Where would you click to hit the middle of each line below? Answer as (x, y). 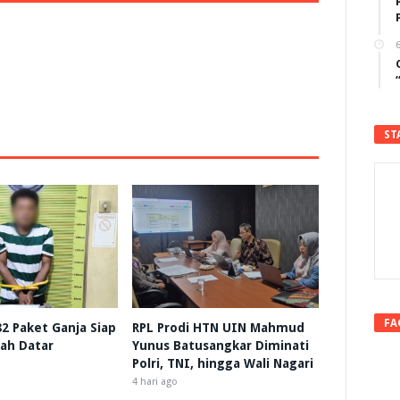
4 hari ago (154, 382)
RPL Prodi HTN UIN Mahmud (218, 328)
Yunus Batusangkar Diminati (220, 346)
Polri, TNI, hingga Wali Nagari (222, 364)
